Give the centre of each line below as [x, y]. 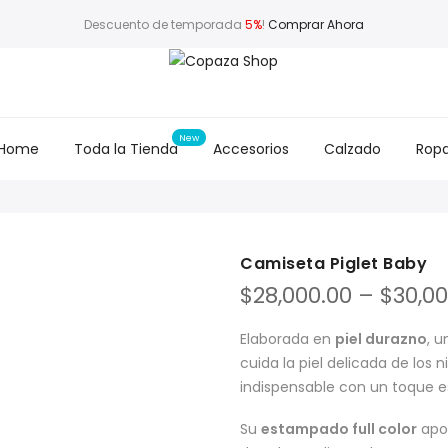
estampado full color [339, 429]
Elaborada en [287, 339]
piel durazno [381, 339]
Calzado [352, 149]
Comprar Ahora [315, 24]
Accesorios [251, 149]
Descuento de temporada [164, 24]
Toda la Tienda [126, 149]
